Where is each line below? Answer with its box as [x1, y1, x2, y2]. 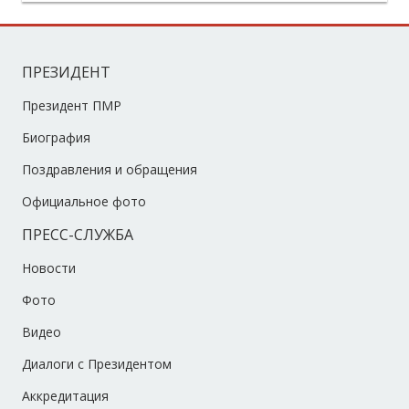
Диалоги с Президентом [22, 354, 172, 372]
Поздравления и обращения [22, 160, 197, 178]
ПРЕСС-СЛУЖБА [22, 224, 133, 245]
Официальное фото [22, 192, 146, 210]
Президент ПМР [22, 96, 121, 114]
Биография [22, 128, 90, 146]
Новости [22, 258, 76, 277]
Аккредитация [22, 386, 109, 404]
